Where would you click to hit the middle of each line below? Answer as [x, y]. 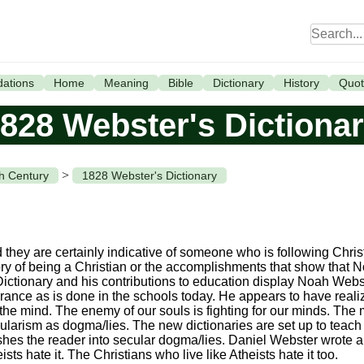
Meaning [126, 83]
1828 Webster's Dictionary [149, 175]
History [301, 83]
